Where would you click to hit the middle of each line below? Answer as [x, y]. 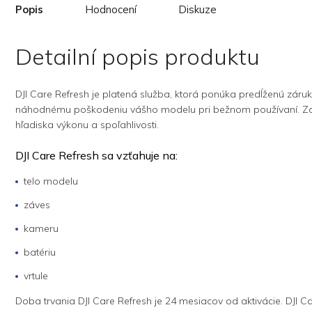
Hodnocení [111, 9]
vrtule [36, 275]
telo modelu [51, 181]
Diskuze [197, 9]
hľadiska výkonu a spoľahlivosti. [87, 124]
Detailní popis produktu [138, 56]
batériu [40, 252]
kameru [41, 228]
